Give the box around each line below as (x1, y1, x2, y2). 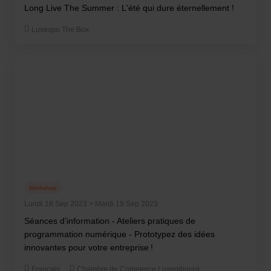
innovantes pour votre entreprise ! (24, 243, 153, 252)
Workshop (29, 184, 57, 191)
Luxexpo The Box (31, 25, 89, 34)
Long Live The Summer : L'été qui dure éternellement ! (24, 3, 234, 13)
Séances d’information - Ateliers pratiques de (24, 216, 195, 226)
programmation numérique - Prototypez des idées (24, 229, 215, 239)
